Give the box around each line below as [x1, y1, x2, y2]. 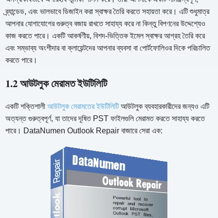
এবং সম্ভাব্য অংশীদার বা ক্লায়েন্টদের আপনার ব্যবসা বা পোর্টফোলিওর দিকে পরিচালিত [5, 44, 211, 53]
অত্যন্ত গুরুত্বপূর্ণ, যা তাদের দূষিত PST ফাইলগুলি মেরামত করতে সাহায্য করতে [5, 114, 205, 123]
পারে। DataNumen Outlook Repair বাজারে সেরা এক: [5, 127, 163, 135]
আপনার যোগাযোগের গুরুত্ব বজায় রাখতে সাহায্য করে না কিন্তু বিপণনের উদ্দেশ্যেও [5, 19, 206, 28]
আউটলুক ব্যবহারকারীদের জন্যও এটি [119, 102, 210, 111]
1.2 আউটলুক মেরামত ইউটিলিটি [5, 76, 108, 91]
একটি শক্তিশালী [5, 102, 48, 111]
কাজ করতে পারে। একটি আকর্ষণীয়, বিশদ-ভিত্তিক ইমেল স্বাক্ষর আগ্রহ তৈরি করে [5, 32, 205, 40]
